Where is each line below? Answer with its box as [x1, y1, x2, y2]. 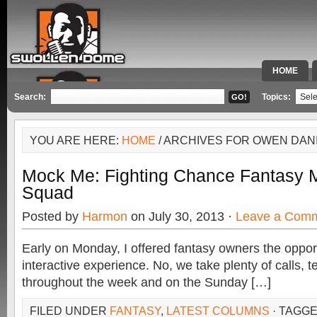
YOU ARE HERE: [30, 134, 122, 146]
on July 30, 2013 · [127, 209, 236, 224]
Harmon [82, 209, 127, 224]
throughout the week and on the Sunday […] [22, 275, 271, 289]
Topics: [262, 92, 293, 102]
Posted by [22, 209, 82, 224]
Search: [14, 92, 46, 102]
